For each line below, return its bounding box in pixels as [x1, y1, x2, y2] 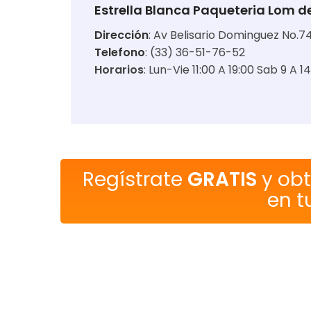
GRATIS [187, 166, 258, 193]
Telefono [94, 44, 145, 60]
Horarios [94, 62, 144, 78]
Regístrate [83, 166, 188, 193]
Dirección [94, 27, 149, 43]
